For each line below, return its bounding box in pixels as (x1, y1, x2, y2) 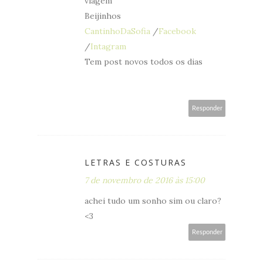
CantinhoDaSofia (85, 25, 150, 36)
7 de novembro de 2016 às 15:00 (85, 174, 205, 186)
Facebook (159, 25, 196, 36)
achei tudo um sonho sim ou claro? (85, 195, 221, 206)
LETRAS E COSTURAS (85, 156, 187, 168)
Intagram (90, 41, 126, 52)
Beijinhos (85, 10, 121, 21)
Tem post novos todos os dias (85, 56, 203, 67)
